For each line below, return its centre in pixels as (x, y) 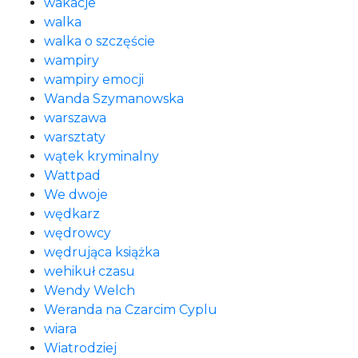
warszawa (75, 118)
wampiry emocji (94, 80)
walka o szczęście (99, 41)
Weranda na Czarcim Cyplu (131, 310)
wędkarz (72, 214)
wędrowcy (78, 233)
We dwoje (76, 195)
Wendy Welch (89, 290)
